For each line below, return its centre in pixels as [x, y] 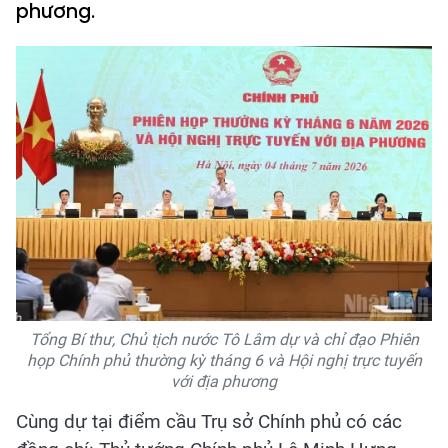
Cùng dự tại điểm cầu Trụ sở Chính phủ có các [209, 421]
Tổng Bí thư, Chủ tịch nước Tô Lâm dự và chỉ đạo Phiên [224, 339]
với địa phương [224, 381]
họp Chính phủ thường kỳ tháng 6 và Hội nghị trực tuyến [224, 360]
